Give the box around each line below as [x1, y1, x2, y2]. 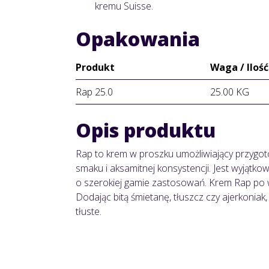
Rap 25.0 [76, 85, 113, 99]
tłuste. [76, 205, 101, 219]
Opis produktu [76, 117, 216, 144]
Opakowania [76, 26, 200, 52]
